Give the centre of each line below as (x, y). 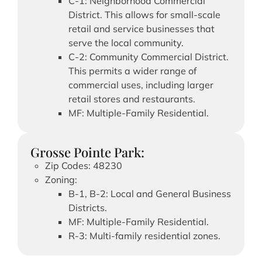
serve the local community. (126, 42)
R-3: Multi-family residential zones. (144, 235)
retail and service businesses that (142, 28)
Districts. (88, 207)
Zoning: (61, 179)
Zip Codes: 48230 (84, 165)
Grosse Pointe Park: (87, 152)
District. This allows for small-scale (144, 14)
